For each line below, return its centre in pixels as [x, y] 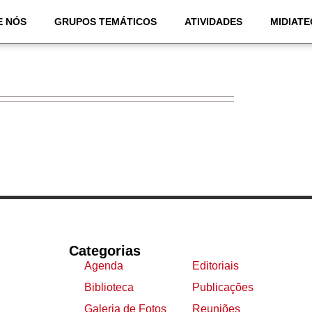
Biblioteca [109, 287]
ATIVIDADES [213, 22]
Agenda [104, 266]
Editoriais [216, 266]
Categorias [104, 251]
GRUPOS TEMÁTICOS [105, 22]
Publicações [223, 287]
